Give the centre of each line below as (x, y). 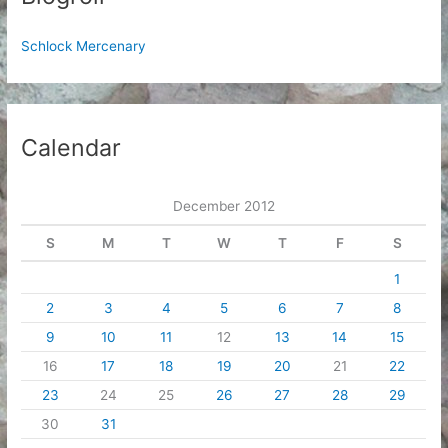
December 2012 (223, 206)
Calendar (71, 148)
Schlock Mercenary (84, 45)
